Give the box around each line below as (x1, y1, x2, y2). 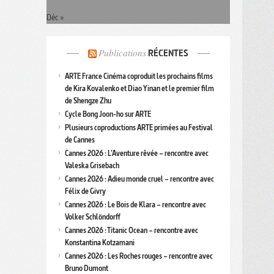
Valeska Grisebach (65, 160, 119, 171)
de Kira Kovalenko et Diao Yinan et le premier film (65, 83, 214, 94)
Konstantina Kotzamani (65, 237, 135, 248)
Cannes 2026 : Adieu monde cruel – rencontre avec (65, 174, 214, 185)
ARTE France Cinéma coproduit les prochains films (65, 71, 213, 82)
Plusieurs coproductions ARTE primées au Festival (65, 122, 213, 133)
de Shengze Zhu (65, 95, 111, 106)
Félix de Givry (65, 186, 106, 197)
